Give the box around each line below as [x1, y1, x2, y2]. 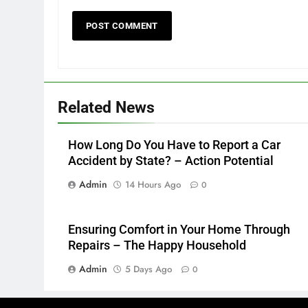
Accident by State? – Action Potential [68, 154, 274, 168]
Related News [58, 98, 155, 117]
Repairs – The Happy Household [68, 239, 246, 252]
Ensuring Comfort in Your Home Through [68, 223, 290, 236]
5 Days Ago [125, 263, 172, 276]
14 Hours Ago [125, 178, 181, 191]
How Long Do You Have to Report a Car [68, 138, 280, 152]
